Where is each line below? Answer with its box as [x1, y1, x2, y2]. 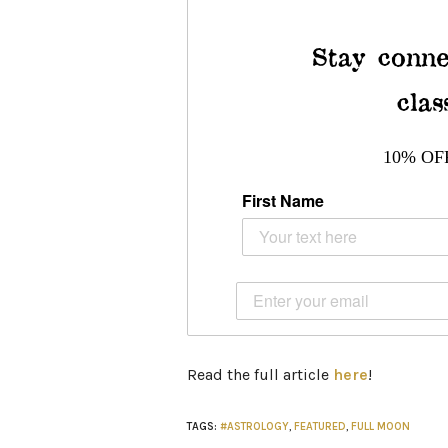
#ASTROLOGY [220, 419, 289, 433]
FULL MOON [351, 419, 410, 433]
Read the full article [187, 364, 333, 384]
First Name [242, 188, 324, 212]
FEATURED [294, 419, 346, 433]
